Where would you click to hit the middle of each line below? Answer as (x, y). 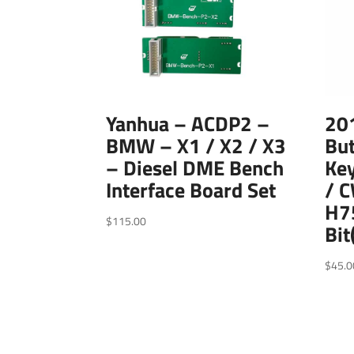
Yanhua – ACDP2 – (188, 123)
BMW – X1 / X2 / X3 (196, 145)
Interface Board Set (191, 190)
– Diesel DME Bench (195, 168)
